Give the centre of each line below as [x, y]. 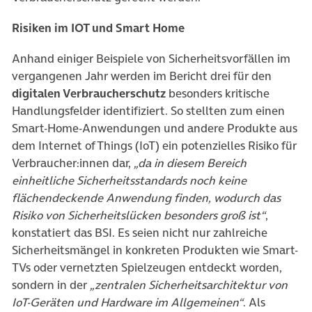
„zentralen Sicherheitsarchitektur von [189, 285]
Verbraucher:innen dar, [73, 163]
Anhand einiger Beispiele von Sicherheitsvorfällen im [151, 59]
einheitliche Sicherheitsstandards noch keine [129, 181]
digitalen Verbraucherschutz [89, 94]
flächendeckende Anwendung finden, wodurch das [146, 198]
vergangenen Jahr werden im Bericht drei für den [142, 76]
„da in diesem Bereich [190, 163]
